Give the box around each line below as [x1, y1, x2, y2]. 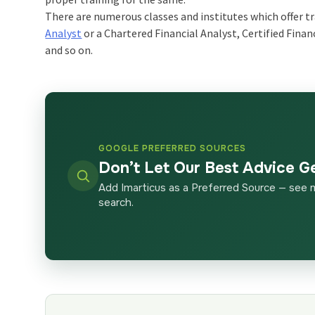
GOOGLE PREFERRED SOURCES [98, 142, 247, 154]
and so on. [45, 42, 94, 57]
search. [98, 195, 134, 210]
